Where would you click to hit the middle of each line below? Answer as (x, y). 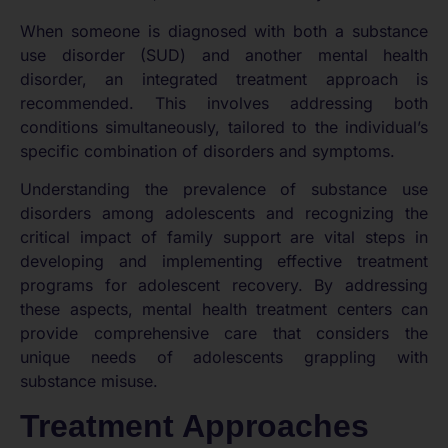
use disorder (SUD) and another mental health (224, 54)
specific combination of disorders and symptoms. (207, 150)
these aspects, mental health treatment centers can (224, 309)
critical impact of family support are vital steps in (224, 237)
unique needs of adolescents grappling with (224, 357)
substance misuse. (89, 381)
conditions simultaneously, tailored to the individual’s (224, 126)
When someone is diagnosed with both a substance (224, 30)
